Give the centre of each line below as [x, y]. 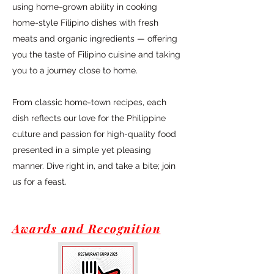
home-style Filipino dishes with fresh [85, 22]
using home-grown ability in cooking [85, 6]
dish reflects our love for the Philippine [89, 118]
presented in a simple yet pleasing [82, 150]
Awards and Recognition [87, 228]
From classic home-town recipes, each [89, 102]
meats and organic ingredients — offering [95, 38]
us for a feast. [39, 181]
